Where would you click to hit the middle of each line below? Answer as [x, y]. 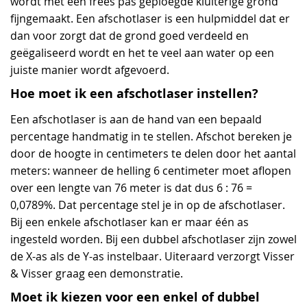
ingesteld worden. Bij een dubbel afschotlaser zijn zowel [153, 239]
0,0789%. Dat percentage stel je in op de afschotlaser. [148, 205]
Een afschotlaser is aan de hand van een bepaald [136, 119]
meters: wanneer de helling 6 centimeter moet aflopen [151, 171]
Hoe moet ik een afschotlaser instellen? [134, 93]
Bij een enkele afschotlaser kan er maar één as [130, 222]
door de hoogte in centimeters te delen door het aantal [153, 153]
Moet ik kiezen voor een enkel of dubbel [135, 297]
